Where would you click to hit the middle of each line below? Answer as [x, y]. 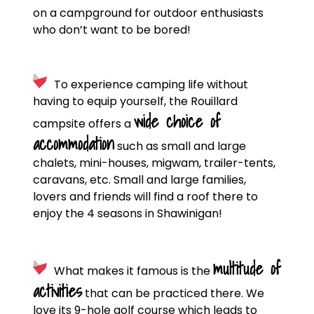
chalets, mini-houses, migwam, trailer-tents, [154, 163]
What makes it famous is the [133, 271]
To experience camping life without [151, 84]
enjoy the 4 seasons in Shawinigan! [127, 213]
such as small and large [180, 146]
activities [57, 291]
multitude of [247, 268]
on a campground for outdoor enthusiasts [148, 13]
